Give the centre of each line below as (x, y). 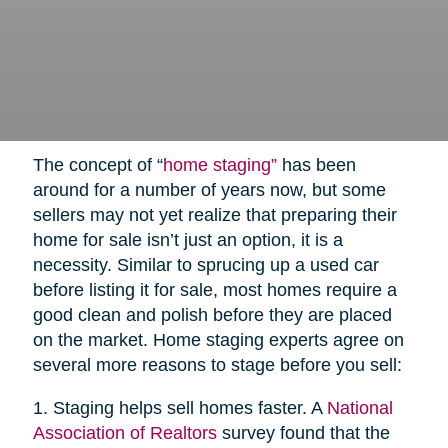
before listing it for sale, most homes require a (214, 290)
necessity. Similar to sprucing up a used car (205, 265)
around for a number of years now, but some (209, 190)
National (359, 408)
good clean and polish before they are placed (212, 315)
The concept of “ (97, 165)
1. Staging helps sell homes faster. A (179, 408)
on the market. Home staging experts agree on (218, 340)
